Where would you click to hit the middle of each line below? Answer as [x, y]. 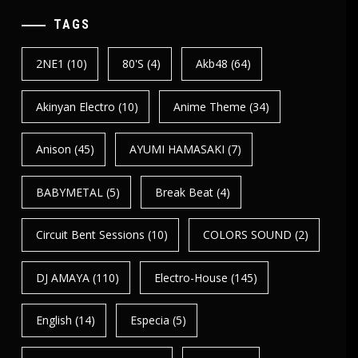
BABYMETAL [69, 192]
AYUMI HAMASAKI [177, 149]
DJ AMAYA [62, 277]
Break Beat [185, 192]
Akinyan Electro [75, 106]
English [54, 320]
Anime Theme [210, 106]
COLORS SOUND [248, 235]
